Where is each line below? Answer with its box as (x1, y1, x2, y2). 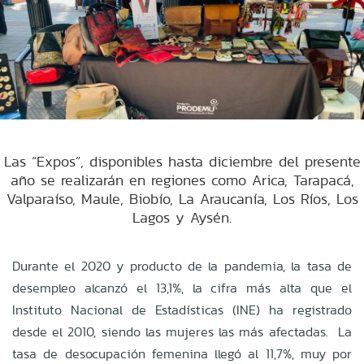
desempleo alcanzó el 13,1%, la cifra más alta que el (12, 278, 352, 297)
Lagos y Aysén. (132, 206, 232, 227)
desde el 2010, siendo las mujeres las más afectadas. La (12, 322, 352, 341)
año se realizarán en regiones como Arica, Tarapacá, (10, 169, 354, 190)
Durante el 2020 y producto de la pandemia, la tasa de (12, 256, 352, 275)
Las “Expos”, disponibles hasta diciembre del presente (3, 150, 361, 171)
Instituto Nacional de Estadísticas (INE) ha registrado (12, 300, 352, 319)
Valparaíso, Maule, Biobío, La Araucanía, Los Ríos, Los (6, 188, 358, 209)
